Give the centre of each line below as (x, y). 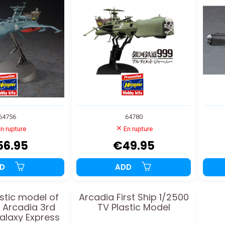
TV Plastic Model (134, 207)
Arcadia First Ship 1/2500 (134, 197)
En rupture (138, 129)
